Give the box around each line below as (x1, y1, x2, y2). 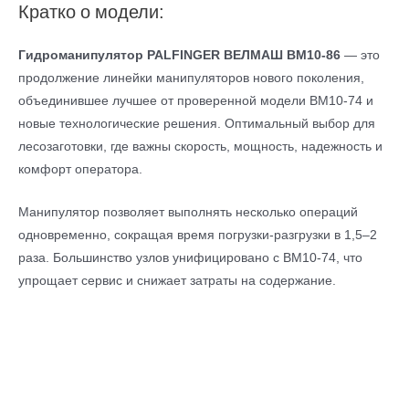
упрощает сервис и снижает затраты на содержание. (18, 270, 336, 288)
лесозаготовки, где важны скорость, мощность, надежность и (18, 136, 383, 154)
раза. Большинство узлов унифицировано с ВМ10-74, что (18, 247, 362, 266)
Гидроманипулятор (18, 45, 147, 63)
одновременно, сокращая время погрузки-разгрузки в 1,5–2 (18, 225, 377, 243)
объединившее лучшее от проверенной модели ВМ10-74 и (18, 90, 373, 109)
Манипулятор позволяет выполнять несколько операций (18, 202, 358, 220)
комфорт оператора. (18, 159, 142, 177)
